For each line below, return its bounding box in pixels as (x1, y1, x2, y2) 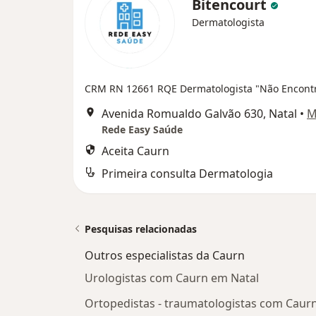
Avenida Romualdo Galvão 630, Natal (102, 106, 297, 121)
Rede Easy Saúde (102, 123, 183, 136)
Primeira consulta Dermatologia (102, 166, 273, 181)
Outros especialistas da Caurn (85, 248, 245, 263)
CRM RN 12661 (85, 82, 157, 95)
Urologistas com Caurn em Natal (85, 270, 259, 286)
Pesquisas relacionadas (85, 222, 197, 236)
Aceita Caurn (102, 143, 169, 159)
